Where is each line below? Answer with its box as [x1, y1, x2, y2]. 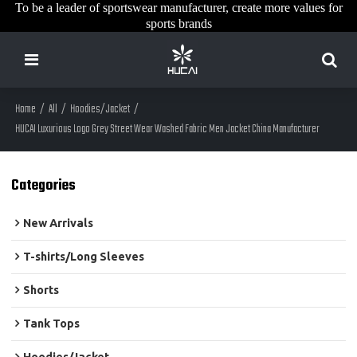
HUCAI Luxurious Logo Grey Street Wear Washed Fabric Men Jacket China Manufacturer [15, 120, 320, 139]
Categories [11, 173, 76, 198]
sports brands [145, 17, 212, 30]
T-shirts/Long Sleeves [23, 250, 145, 264]
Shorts [23, 284, 60, 297]
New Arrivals [23, 217, 94, 230]
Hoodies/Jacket [70, 100, 131, 119]
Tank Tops [23, 317, 80, 331]
